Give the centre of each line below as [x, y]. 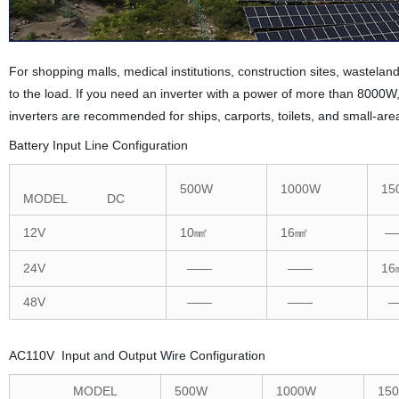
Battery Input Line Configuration [98, 145]
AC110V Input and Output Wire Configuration [137, 355]
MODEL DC [73, 198]
